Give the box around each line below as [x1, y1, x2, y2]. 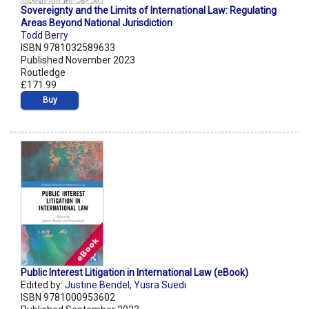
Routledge [21, 67, 66, 79]
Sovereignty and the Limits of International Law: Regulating [21, 5, 277, 17]
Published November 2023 [21, 54, 135, 66]
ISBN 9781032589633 [21, 42, 115, 54]
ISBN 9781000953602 [21, 292, 115, 303]
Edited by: [21, 279, 65, 291]
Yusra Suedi [134, 279, 186, 291]
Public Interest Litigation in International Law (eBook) [21, 267, 248, 279]
